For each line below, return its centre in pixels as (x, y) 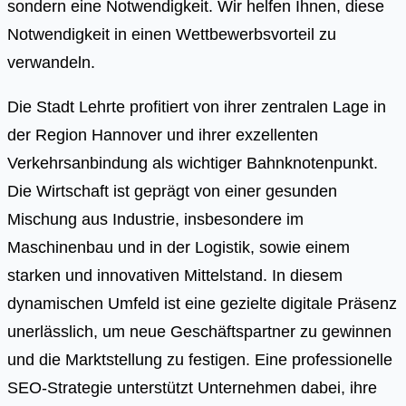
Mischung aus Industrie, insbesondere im (155, 219)
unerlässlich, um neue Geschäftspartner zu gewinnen (199, 332)
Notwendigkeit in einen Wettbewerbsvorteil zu (172, 34)
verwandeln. (51, 62)
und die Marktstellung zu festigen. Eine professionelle (200, 360)
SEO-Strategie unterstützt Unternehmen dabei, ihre (192, 388)
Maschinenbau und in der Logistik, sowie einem (179, 247)
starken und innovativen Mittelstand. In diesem (175, 275)
